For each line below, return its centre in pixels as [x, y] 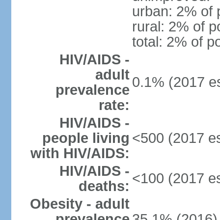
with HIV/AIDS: [80, 153]
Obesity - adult [80, 204]
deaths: [104, 186]
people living [86, 138]
